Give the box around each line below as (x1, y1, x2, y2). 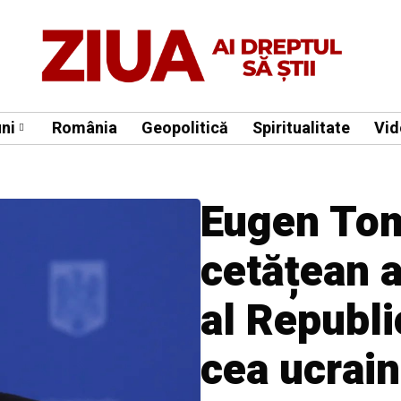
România (52, 115, 117, 141)
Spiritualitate (252, 115, 350, 141)
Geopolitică (141, 115, 228, 141)
